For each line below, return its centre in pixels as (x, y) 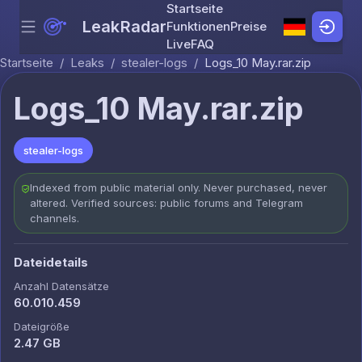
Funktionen (199, 26)
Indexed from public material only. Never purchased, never (178, 187)
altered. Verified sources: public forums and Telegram (166, 203)
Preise (249, 26)
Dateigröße (42, 326)
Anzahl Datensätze (61, 286)
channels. (54, 218)
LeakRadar (125, 27)
